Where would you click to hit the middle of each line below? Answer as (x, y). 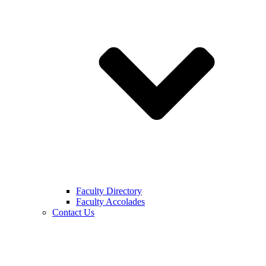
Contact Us (73, 212)
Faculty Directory (109, 191)
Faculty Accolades (110, 202)
